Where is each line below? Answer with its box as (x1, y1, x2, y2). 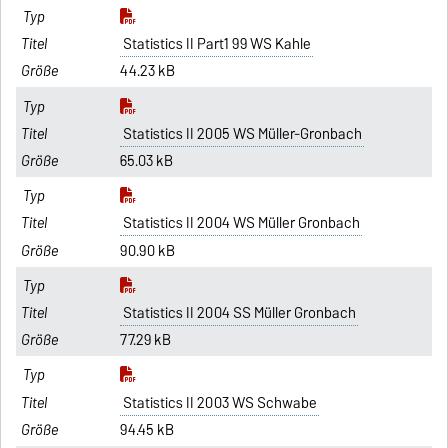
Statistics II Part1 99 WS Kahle (122, 32, 311, 57)
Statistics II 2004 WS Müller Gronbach (122, 211, 360, 236)
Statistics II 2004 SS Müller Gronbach (122, 300, 356, 325)
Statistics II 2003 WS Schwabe (122, 390, 317, 415)
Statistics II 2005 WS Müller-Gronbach (122, 121, 362, 146)
